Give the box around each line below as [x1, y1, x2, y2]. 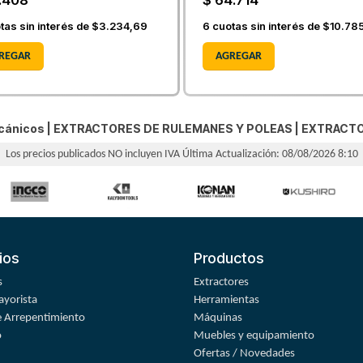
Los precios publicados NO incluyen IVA [5, 148, 182, 161]
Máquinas [194, 312, 242, 325]
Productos [194, 249, 263, 267]
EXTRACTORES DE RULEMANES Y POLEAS [53, 122, 293, 136]
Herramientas [194, 294, 259, 307]
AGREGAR [216, 49, 262, 62]
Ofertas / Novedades [194, 348, 295, 361]
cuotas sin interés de [210, 19, 322, 32]
